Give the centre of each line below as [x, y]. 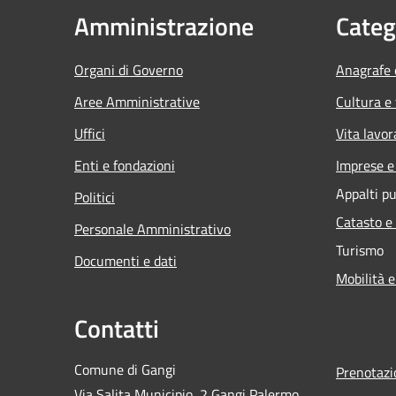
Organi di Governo [129, 69]
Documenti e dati [126, 260]
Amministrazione [164, 26]
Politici [95, 197]
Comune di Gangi [125, 369]
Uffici [90, 133]
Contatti [117, 328]
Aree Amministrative [137, 101]
